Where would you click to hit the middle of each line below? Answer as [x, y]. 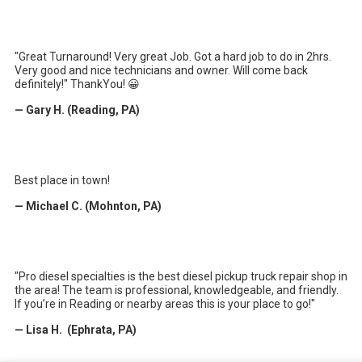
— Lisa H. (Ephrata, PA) [76, 330]
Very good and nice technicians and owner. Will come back [161, 71]
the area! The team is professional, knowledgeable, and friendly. [177, 290]
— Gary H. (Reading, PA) [77, 110]
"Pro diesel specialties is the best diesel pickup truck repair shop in [181, 277]
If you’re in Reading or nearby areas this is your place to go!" [165, 304]
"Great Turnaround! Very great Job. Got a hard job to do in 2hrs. [173, 57]
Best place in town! [62, 181]
